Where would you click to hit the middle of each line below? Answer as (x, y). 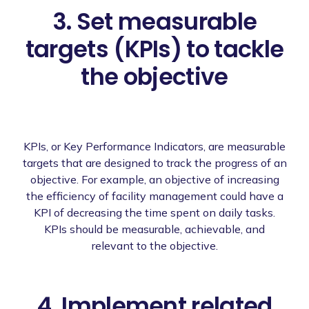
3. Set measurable (154, 21)
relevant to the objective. (154, 245)
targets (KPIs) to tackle (154, 49)
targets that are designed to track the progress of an (154, 162)
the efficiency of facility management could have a (154, 196)
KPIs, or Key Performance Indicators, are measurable (154, 146)
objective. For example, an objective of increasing (154, 179)
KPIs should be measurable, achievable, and (154, 229)
